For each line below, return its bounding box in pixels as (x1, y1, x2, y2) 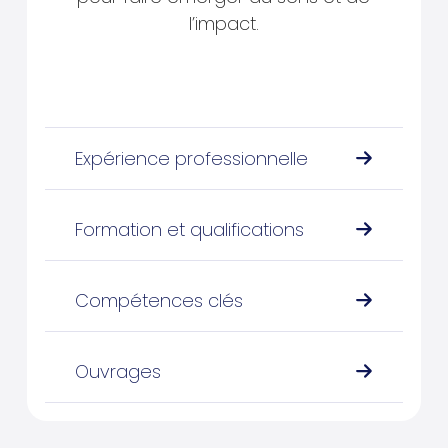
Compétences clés (74, 287, 243, 313)
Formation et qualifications (74, 216, 304, 242)
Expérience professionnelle (74, 145, 308, 171)
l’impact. (188, 10, 259, 36)
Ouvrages (74, 358, 161, 384)
